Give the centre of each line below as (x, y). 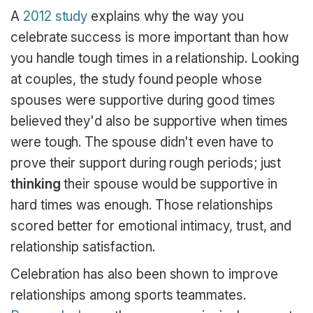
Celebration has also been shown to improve (144, 275)
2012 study (55, 16)
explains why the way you (166, 16)
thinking (36, 184)
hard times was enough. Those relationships (142, 205)
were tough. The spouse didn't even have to (142, 142)
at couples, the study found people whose (136, 79)
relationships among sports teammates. (128, 296)
